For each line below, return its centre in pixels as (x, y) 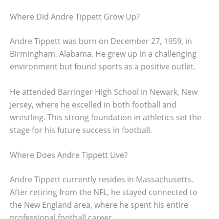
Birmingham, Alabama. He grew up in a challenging (103, 54)
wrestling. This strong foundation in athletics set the (106, 117)
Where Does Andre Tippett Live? (69, 155)
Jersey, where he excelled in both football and (93, 104)
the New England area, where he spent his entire (99, 205)
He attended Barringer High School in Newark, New (104, 92)
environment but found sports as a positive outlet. (103, 66)
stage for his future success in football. (81, 130)
